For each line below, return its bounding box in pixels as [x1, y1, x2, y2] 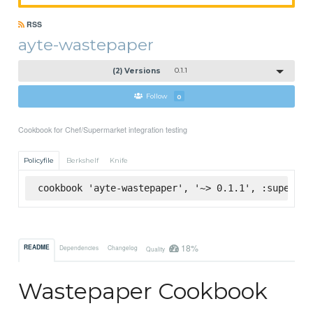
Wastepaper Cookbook [18, 277, 268, 305]
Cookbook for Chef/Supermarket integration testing [18, 124, 188, 136]
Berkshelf [66, 156, 99, 165]
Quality [145, 245, 166, 254]
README [24, 242, 50, 252]
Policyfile [24, 156, 54, 165]
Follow [145, 92, 168, 101]
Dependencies [59, 243, 99, 252]
